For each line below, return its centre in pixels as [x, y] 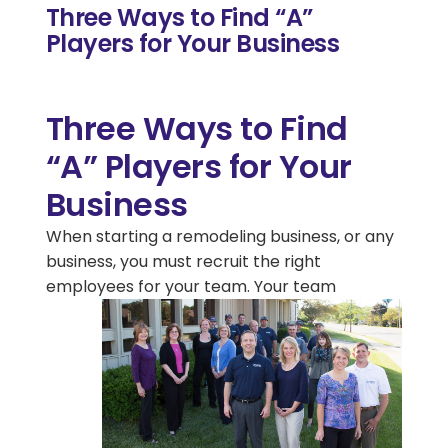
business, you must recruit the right [183, 261]
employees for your [122, 286]
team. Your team [267, 286]
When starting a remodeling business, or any [219, 236]
